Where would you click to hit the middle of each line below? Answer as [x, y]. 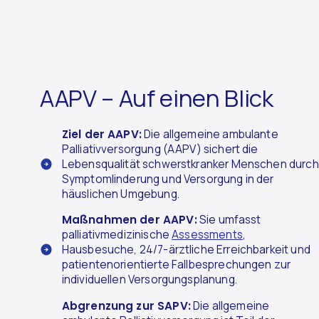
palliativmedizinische [117, 235]
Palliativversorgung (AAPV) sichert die [160, 150]
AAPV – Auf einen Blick [157, 98]
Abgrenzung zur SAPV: [126, 305]
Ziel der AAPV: [101, 135]
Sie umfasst [229, 220]
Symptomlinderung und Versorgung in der [168, 179]
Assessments [207, 235]
